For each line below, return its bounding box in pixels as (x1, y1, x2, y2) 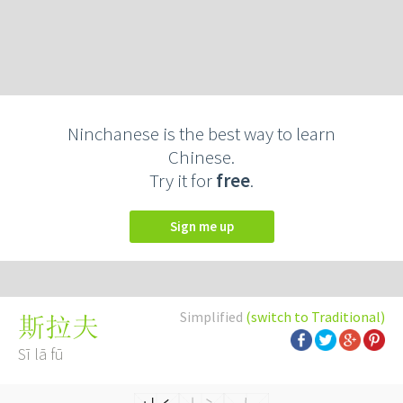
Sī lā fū (18, 344, 64, 364)
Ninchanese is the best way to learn (67, 121, 336, 146)
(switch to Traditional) (246, 308, 385, 326)
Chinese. (168, 145, 235, 169)
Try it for (149, 168, 216, 193)
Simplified (180, 308, 246, 326)
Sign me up (176, 218, 234, 235)
